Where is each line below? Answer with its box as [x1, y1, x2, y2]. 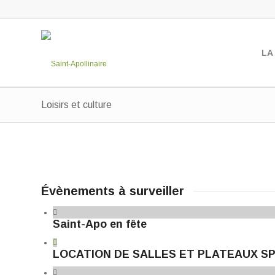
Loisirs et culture [41, 99, 112, 110]
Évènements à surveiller [41, 184, 184, 198]
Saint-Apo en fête [53, 217, 147, 230]
